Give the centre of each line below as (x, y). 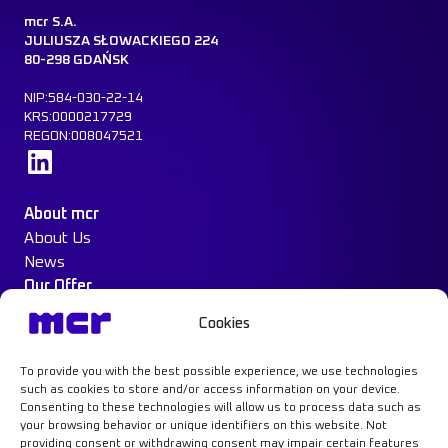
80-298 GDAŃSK (76, 59)
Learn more (97, 156)
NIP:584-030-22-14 (83, 97)
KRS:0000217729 (78, 116)
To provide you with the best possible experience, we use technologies (219, 372)
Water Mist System (92, 333)
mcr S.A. (54, 21)
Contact (52, 381)
